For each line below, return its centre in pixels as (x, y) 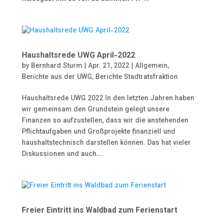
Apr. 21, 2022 (108, 66)
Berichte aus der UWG (57, 77)
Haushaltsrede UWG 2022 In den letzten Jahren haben (108, 99)
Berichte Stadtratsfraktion (136, 77)
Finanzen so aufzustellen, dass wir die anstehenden (105, 121)
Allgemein (151, 66)
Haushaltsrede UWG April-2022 (78, 56)
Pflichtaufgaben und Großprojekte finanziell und (98, 132)
